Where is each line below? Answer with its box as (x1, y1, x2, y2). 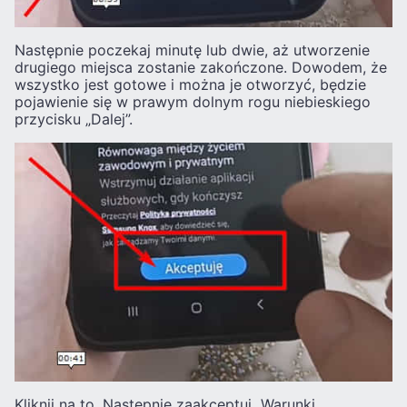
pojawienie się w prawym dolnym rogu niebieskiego (15, 92, 371, 111)
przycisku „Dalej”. (15, 109, 133, 128)
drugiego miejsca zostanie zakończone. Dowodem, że (15, 57, 387, 76)
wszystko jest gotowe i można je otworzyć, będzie (15, 74, 366, 94)
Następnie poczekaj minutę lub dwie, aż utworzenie (15, 40, 370, 59)
